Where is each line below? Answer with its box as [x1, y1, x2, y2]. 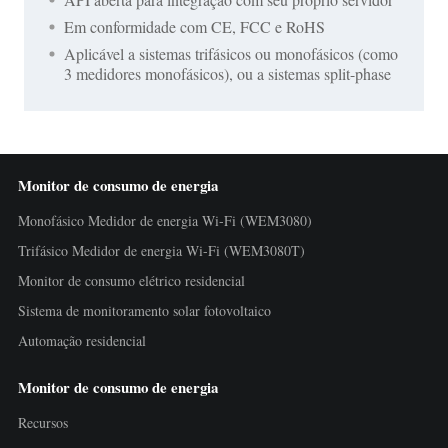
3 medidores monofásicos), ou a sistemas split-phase [64, 62, 391, 84]
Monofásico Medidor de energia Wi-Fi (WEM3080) [17, 210, 312, 230]
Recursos [17, 413, 68, 433]
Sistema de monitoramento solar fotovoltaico [17, 300, 271, 320]
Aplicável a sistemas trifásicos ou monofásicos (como [64, 42, 398, 64]
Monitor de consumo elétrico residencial [17, 270, 245, 290]
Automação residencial [17, 330, 146, 350]
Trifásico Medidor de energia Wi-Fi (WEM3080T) [17, 240, 305, 260]
